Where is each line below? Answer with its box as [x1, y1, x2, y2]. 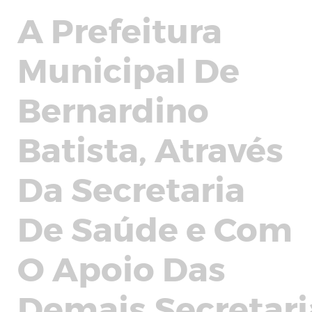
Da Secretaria [17, 168, 245, 208]
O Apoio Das [17, 247, 226, 288]
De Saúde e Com [17, 208, 292, 248]
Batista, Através [17, 128, 283, 169]
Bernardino [17, 88, 209, 129]
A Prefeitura [17, 9, 222, 49]
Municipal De [17, 49, 240, 89]
